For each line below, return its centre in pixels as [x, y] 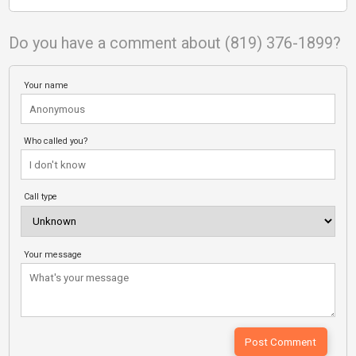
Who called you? [56, 141]
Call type [41, 197]
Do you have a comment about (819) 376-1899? [174, 44]
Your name [46, 85]
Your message [53, 254]
